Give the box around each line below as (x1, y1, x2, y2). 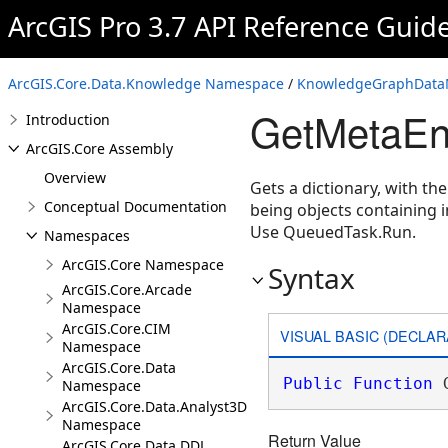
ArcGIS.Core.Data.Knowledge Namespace (8, 74, 284, 93)
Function (352, 374, 433, 393)
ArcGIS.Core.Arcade (62, 280, 192, 299)
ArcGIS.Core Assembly (26, 139, 173, 158)
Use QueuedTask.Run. (250, 221, 416, 243)
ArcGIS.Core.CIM (62, 319, 171, 338)
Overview (44, 168, 106, 187)
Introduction (26, 110, 110, 129)
